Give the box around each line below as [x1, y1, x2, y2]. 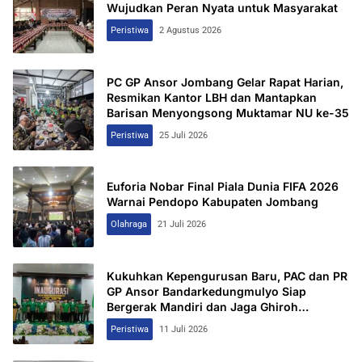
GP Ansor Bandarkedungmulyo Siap [107, 284, 306, 298]
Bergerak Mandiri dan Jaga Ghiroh [107, 299, 298, 314]
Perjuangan [107, 314, 170, 329]
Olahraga [111, 219, 147, 230]
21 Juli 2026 [158, 219, 206, 230]
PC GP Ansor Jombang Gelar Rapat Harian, [107, 74, 343, 89]
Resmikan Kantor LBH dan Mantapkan [107, 90, 317, 104]
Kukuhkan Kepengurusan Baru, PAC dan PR [107, 268, 347, 283]
